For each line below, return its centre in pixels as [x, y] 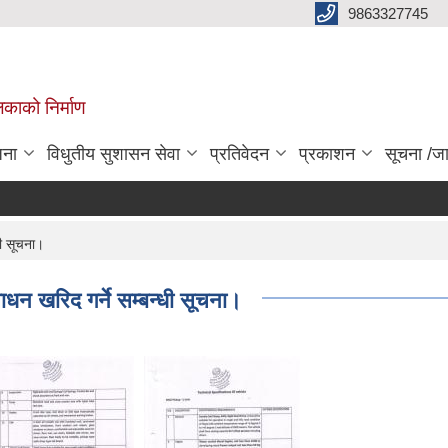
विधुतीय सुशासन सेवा [113, 154]
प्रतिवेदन [239, 154]
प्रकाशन [327, 154]
